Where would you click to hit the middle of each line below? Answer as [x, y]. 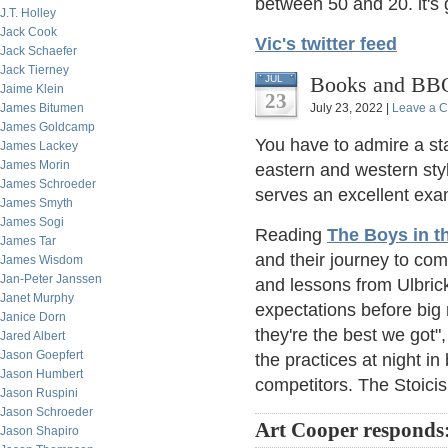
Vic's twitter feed [326, 44]
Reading [291, 235]
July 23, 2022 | [351, 108]
